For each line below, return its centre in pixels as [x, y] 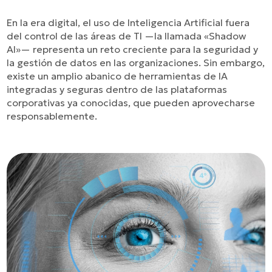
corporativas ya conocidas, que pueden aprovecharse [131, 103]
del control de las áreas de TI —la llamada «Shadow [127, 36]
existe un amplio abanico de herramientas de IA [117, 76]
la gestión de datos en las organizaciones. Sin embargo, [136, 63]
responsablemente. [52, 116]
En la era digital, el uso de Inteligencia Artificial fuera [128, 22]
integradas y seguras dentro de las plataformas [117, 89]
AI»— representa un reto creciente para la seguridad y [133, 49]
